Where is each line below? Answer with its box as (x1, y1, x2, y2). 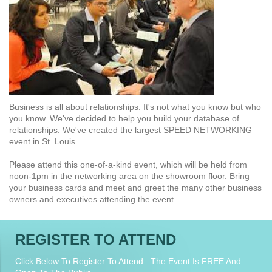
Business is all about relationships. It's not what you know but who (9, 102, 261, 112)
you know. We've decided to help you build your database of (9, 114, 239, 124)
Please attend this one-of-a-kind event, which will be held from (9, 160, 247, 170)
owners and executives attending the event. (9, 194, 176, 205)
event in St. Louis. (9, 137, 78, 147)
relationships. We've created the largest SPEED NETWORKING (9, 125, 252, 135)
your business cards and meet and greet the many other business (9, 183, 262, 193)
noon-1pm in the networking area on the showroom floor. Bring (9, 171, 250, 182)
